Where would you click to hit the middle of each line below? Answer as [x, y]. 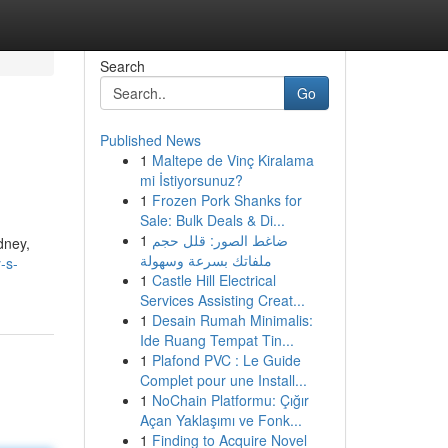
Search [122, 66]
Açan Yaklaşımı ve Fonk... [220, 420]
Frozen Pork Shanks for [226, 200]
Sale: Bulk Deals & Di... [212, 220]
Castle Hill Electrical [213, 280]
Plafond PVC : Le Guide [226, 360]
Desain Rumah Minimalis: [232, 320]
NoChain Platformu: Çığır [230, 400]
